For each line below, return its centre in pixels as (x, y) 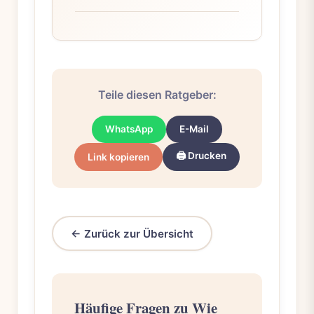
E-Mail (194, 129)
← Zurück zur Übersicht (132, 233)
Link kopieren (118, 157)
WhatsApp (129, 129)
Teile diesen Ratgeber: (157, 95)
